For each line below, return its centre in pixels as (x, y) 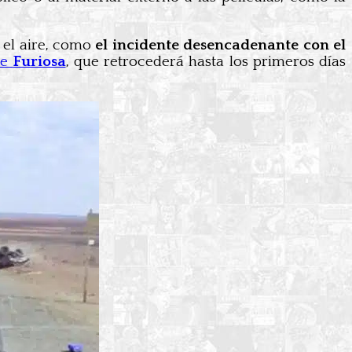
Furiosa (39, 61)
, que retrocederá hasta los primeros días (205, 61)
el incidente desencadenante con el (221, 45)
